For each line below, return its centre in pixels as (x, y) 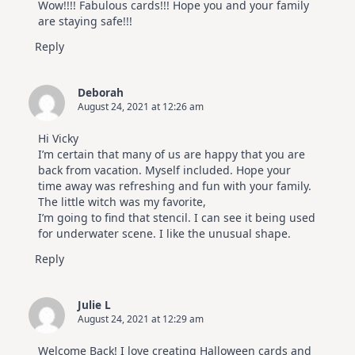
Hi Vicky (58, 138)
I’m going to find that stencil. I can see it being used (177, 217)
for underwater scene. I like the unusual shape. (164, 233)
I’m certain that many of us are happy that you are (172, 154)
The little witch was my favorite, (122, 201)
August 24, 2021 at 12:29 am (141, 319)
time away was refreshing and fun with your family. (175, 185)
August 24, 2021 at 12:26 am (141, 106)
